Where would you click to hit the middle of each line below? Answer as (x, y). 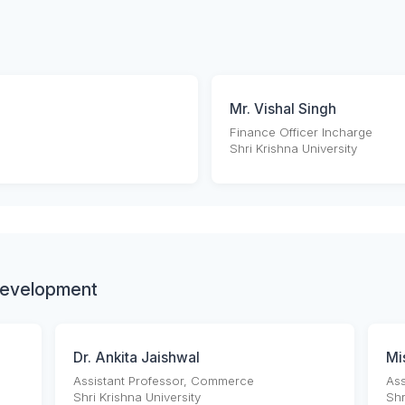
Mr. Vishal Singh (283, 109)
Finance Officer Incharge (301, 132)
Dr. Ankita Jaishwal (136, 358)
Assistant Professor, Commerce (163, 381)
